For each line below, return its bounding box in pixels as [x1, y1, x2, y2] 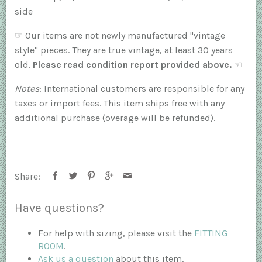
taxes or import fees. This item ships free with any [15, 98, 225, 109]
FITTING [194, 227, 227, 239]
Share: [15, 171, 40, 182]
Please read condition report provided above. [33, 59, 232, 71]
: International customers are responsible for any [39, 83, 244, 95]
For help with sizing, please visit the [38, 227, 194, 239]
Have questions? [15, 201, 104, 215]
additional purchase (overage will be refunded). [15, 112, 215, 124]
